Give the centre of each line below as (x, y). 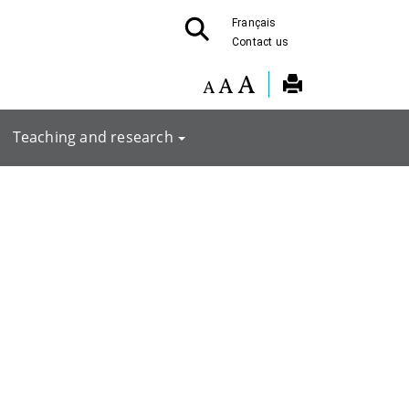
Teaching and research (93, 137)
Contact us (260, 42)
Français (254, 23)
